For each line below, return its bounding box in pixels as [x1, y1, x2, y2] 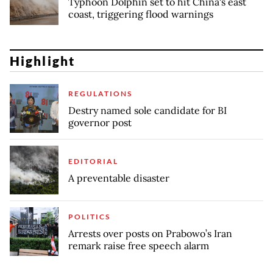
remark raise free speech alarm [68, 239, 209, 252]
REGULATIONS [68, 88, 132, 98]
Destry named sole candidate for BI [68, 104, 227, 116]
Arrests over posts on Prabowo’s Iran [68, 227, 232, 239]
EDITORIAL [68, 156, 118, 166]
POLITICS [68, 211, 110, 221]
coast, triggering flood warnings [68, 8, 213, 21]
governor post [68, 116, 132, 129]
